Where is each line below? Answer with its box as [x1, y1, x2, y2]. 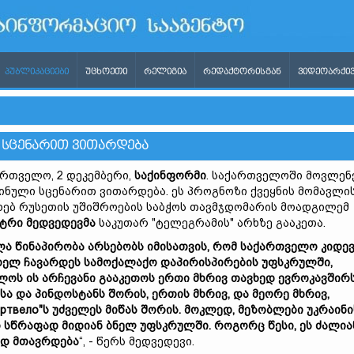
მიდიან [62, 319, 106, 332]
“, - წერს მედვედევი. [79, 335, 194, 348]
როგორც [214, 319, 268, 332]
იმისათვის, [147, 240, 213, 253]
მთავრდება [13, 335, 79, 348]
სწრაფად [4, 319, 62, 332]
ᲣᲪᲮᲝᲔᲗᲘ [85, 67, 127, 77]
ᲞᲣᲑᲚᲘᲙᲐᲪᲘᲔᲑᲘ [5, 67, 69, 77]
